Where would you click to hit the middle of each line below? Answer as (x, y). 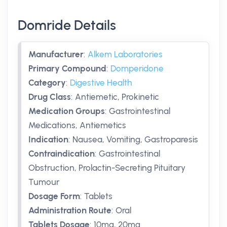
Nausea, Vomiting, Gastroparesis (135, 139)
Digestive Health (101, 83)
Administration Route (70, 210)
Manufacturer (56, 54)
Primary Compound (67, 68)
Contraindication (62, 154)
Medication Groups (67, 111)
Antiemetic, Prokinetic (117, 97)
